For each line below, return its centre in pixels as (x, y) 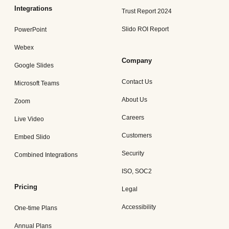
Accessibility (139, 207)
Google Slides (34, 66)
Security (133, 154)
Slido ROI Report (145, 29)
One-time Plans (36, 208)
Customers (137, 136)
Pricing (26, 187)
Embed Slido (32, 137)
